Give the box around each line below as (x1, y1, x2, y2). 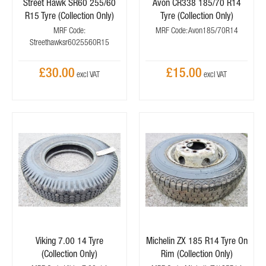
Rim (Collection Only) (160, 248, 233, 259)
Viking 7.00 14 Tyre (36, 235, 103, 246)
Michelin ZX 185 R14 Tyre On (145, 235, 248, 246)
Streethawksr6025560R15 (30, 37, 109, 47)
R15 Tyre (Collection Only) (25, 10, 114, 21)
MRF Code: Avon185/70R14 (155, 26, 238, 35)
